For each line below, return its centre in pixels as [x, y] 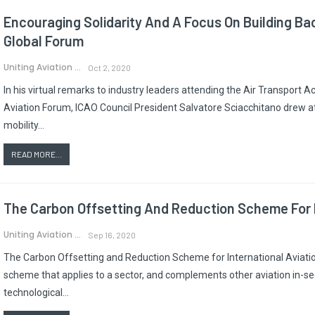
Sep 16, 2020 [112, 234]
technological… [36, 292]
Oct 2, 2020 [109, 67]
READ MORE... [37, 154]
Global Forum [44, 40]
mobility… [24, 125]
